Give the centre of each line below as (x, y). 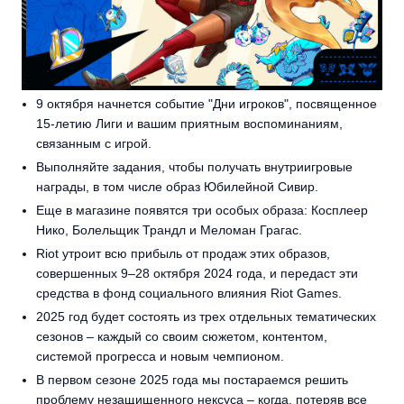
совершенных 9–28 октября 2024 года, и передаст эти (197, 273)
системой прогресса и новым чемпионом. (160, 356)
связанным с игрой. (94, 143)
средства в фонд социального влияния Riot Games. (189, 293)
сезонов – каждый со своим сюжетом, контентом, (182, 336)
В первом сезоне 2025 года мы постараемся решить (192, 379)
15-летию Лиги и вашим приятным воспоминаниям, (189, 123)
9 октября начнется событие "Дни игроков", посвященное (207, 103)
